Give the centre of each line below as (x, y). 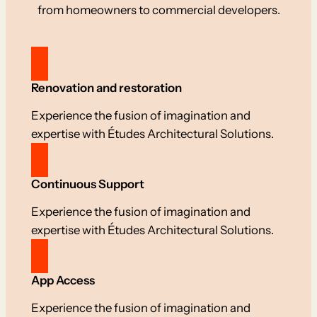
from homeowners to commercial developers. (158, 10)
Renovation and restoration (106, 88)
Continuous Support (87, 184)
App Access (63, 281)
